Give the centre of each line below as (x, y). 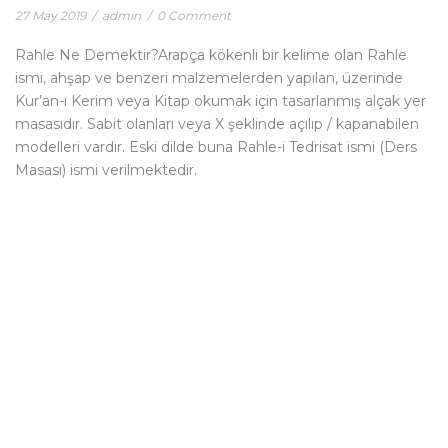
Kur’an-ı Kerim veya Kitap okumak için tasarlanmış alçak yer (220, 101)
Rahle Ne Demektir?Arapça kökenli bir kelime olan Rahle (211, 55)
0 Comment (194, 15)
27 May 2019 (50, 15)
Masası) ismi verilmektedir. (106, 170)
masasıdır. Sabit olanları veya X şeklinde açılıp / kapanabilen (217, 124)
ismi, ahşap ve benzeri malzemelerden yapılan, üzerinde (209, 78)
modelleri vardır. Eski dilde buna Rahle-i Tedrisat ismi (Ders (216, 147)
